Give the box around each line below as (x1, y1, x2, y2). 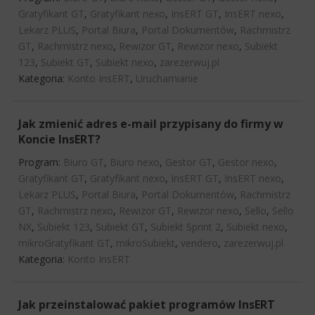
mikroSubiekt (116, 236, 175, 250)
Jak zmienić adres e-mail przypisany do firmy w (18, 115, 283, 131)
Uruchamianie (136, 71, 198, 85)
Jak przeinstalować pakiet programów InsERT (18, 296, 275, 312)
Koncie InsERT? (18, 131, 101, 147)
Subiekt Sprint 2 (150, 219, 221, 233)
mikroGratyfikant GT (18, 236, 110, 250)
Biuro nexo (110, 155, 160, 169)
